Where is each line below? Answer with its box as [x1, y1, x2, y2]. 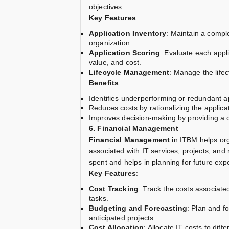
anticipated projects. [89, 214, 156, 222]
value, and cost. [89, 58, 142, 67]
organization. [89, 39, 132, 48]
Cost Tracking [89, 185, 139, 193]
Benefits [89, 79, 119, 87]
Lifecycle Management [89, 68, 170, 77]
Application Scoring [89, 49, 161, 57]
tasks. [89, 194, 108, 203]
